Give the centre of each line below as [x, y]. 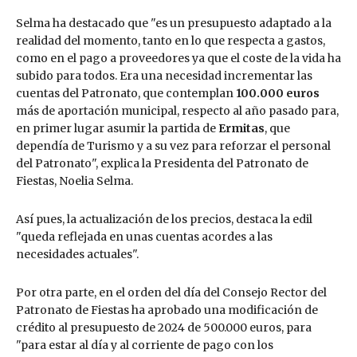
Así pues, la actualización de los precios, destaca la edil [164, 220]
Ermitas [241, 129]
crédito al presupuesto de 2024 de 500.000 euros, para [164, 328]
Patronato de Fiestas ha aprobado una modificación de [167, 310]
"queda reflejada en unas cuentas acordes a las [144, 237]
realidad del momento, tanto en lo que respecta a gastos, [171, 41]
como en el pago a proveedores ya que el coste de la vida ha [178, 59]
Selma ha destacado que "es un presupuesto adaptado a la [174, 24]
